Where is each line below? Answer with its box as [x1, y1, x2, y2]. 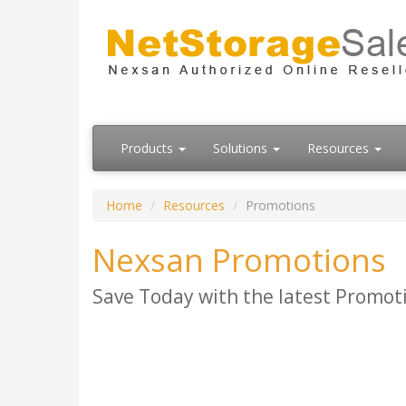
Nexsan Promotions [92, 238, 386, 282]
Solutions [213, 140, 271, 158]
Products [121, 140, 177, 158]
